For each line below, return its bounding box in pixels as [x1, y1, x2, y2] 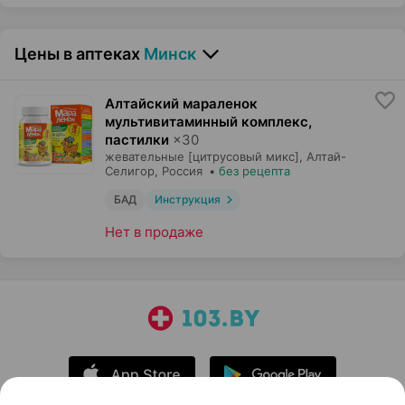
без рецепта [219, 164, 290, 179]
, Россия [155, 164, 202, 179]
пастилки [105, 131, 169, 149]
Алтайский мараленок [105, 95, 258, 113]
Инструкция [154, 193, 221, 207]
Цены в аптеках [14, 44, 140, 64]
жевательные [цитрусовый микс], [105, 149, 303, 165]
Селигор [105, 164, 155, 179]
